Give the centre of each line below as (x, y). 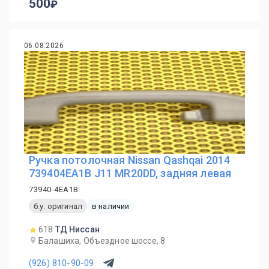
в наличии (110, 206)
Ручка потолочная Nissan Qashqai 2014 (130, 160)
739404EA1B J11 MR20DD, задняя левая (130, 173)
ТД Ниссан (77, 229)
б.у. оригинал (58, 206)
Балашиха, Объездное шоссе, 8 (102, 241)
